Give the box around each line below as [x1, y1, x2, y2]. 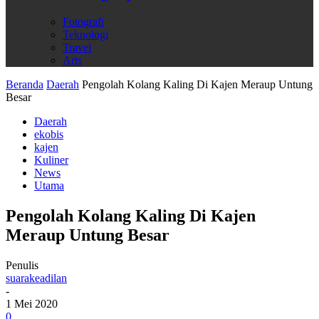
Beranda [6, 78, 43, 91]
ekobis [34, 128, 63, 141]
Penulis [6, 258, 38, 271]
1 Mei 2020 [6, 297, 58, 310]
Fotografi [63, 16, 104, 28]
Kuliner [34, 154, 68, 167]
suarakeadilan [6, 271, 67, 284]
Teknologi [63, 28, 108, 41]
